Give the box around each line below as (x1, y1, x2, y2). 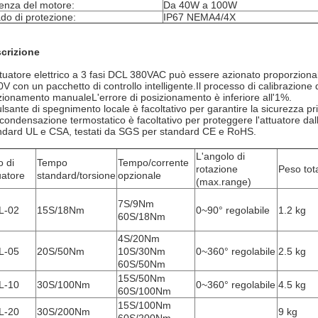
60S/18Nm (118, 211, 165, 222)
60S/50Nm (118, 258, 165, 270)
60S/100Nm (118, 285, 171, 297)
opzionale (118, 170, 161, 181)
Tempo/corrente (118, 157, 189, 168)
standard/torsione (37, 170, 116, 181)
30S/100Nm (37, 279, 90, 290)
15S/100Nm (118, 300, 171, 311)
